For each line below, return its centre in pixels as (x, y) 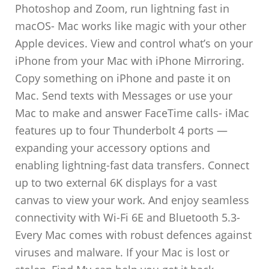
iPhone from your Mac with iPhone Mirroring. (130, 61)
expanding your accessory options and (113, 148)
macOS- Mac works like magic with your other (131, 26)
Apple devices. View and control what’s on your (134, 43)
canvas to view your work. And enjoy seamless (132, 200)
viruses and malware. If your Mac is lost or (122, 252)
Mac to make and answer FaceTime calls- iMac (132, 113)
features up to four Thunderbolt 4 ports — (122, 130)
